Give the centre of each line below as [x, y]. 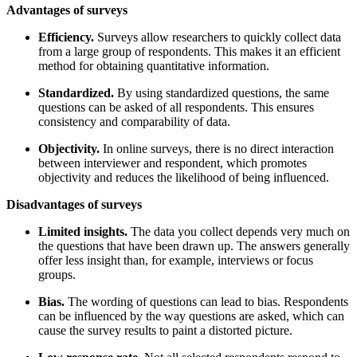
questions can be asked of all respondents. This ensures [176, 107]
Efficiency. [68, 37]
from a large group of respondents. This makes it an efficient [189, 51]
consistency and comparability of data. [136, 121]
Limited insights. [83, 231]
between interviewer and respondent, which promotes [173, 163]
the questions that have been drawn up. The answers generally [194, 245]
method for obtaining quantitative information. [155, 65]
